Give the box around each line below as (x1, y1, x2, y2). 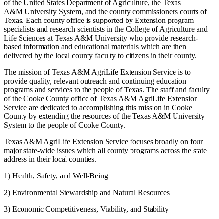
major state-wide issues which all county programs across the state (4, 146, 207, 154)
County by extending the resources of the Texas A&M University (4, 111, 205, 120)
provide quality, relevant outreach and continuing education (4, 76, 186, 85)
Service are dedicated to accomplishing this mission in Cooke (4, 103, 192, 111)
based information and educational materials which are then (4, 42, 186, 51)
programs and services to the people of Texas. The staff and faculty (4, 85, 210, 94)
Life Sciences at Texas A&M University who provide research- (4, 33, 198, 42)
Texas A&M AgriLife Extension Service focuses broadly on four (4, 137, 203, 146)
